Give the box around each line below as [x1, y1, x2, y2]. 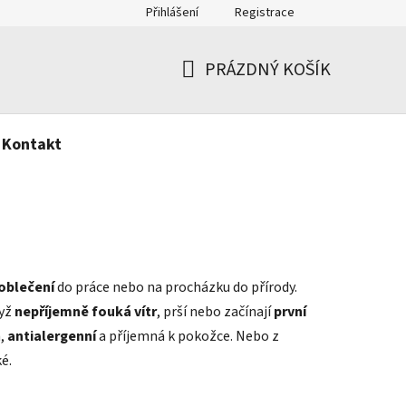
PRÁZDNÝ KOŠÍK [205, 56, 331, 82]
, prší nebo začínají [157, 301, 274, 322]
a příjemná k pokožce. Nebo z [96, 325, 279, 346]
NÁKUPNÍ [180, 78, 254, 104]
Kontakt [2, 132, 62, 156]
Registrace [235, 4, 295, 22]
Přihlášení [146, 4, 198, 22]
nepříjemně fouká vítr [14, 301, 157, 322]
